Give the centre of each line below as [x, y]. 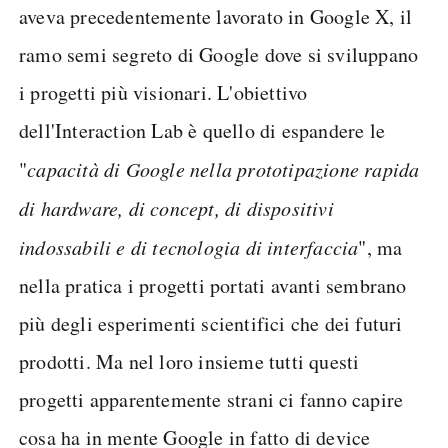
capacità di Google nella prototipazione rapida [223, 169]
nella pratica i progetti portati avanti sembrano [213, 285]
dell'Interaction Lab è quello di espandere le [202, 130]
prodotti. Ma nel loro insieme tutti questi [189, 361]
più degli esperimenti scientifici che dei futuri [211, 323]
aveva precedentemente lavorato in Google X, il [216, 16]
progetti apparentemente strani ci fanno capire [211, 399]
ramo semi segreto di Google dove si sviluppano [219, 54]
